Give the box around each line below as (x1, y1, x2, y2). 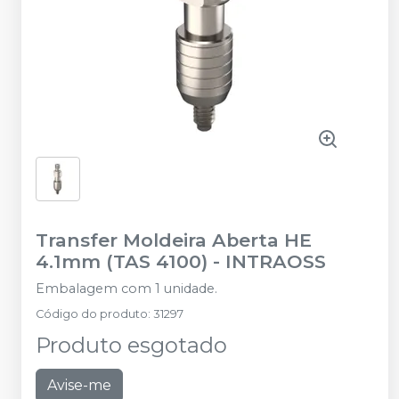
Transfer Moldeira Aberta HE (36, 228, 312, 251)
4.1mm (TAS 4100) (36, 249, 208, 273)
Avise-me (47, 376, 111, 394)
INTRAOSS (225, 249, 326, 273)
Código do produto (36, 306, 148, 321)
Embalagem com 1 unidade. (36, 280, 217, 297)
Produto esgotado (36, 331, 227, 358)
